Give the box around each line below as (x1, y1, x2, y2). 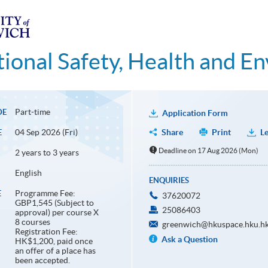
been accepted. (14, 255, 70, 266)
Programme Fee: (14, 188, 75, 199)
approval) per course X (14, 208, 99, 218)
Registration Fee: (14, 227, 78, 237)
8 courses (14, 217, 50, 227)
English (14, 168, 42, 178)
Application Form (162, 108, 228, 118)
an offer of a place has (14, 246, 96, 256)
